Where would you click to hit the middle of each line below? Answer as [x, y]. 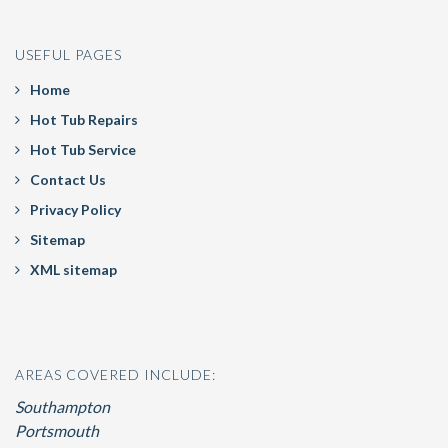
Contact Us [68, 180]
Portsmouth [57, 431]
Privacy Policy [75, 210]
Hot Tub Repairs [84, 120]
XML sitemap [73, 270]
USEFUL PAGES [68, 55]
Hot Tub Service [83, 150]
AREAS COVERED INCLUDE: [115, 375]
